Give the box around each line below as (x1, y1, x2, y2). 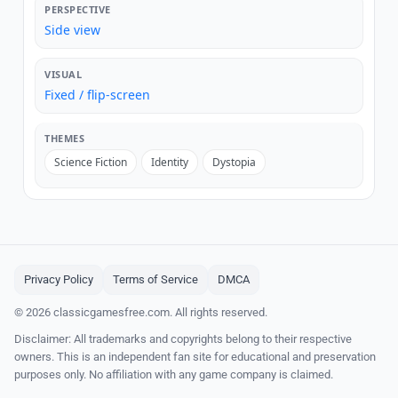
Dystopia (212, 154, 256, 170)
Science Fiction (54, 154, 127, 170)
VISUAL (44, 67, 82, 81)
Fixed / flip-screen (44, 85, 150, 103)
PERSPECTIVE (44, 2, 111, 16)
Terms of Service (113, 272, 198, 286)
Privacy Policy (24, 272, 93, 286)
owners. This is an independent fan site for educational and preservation (14, 349, 376, 363)
